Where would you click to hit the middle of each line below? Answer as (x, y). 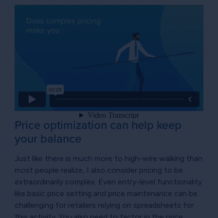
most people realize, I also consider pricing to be (99, 170)
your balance (48, 138)
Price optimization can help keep (98, 125)
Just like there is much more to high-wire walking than (109, 158)
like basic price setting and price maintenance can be (106, 193)
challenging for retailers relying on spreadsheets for (104, 205)
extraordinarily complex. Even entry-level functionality (108, 182)
